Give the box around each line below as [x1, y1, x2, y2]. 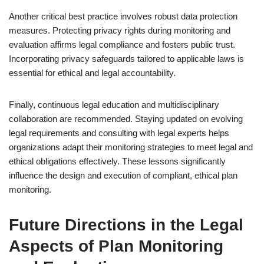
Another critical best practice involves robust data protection [9, 11, 237, 21]
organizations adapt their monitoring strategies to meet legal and [9, 142, 253, 152]
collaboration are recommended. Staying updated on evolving [9, 114, 243, 124]
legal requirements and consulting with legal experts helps [9, 128, 229, 138]
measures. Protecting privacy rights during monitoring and [9, 25, 230, 35]
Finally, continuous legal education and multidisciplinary [9, 100, 219, 110]
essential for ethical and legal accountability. [9, 68, 176, 78]
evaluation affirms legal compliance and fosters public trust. [9, 39, 235, 49]
